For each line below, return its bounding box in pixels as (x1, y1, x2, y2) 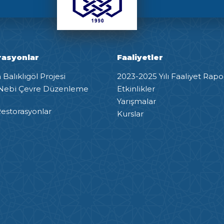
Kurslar (117, 108, 143, 118)
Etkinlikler (117, 83, 155, 93)
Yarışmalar (117, 96, 156, 106)
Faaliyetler (117, 52, 163, 62)
